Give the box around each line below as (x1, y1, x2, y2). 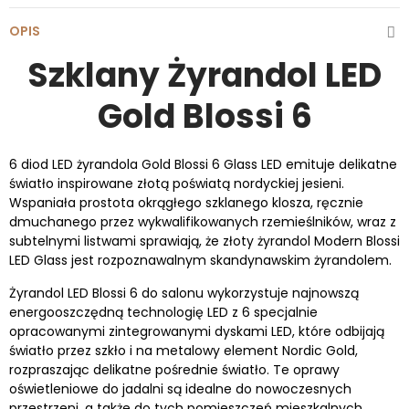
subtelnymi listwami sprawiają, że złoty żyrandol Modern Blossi (9, 231, 400, 250)
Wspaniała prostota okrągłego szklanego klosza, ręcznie (9, 193, 363, 212)
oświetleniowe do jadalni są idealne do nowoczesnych (9, 379, 351, 398)
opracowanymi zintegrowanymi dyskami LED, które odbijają (9, 321, 384, 341)
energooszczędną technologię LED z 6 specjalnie (9, 302, 318, 321)
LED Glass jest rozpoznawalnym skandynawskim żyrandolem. (9, 250, 392, 269)
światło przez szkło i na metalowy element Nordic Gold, (9, 341, 358, 360)
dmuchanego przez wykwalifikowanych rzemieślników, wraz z (9, 212, 396, 231)
